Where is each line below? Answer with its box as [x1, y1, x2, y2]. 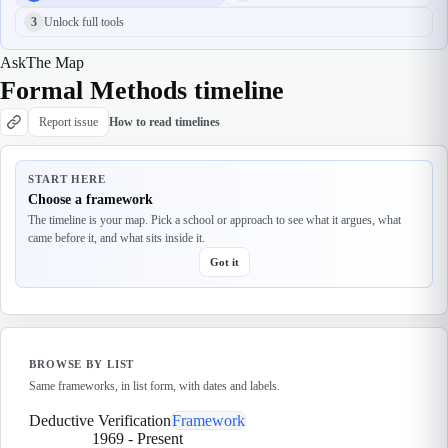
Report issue [39, 114, 98, 129]
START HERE [28, 173, 106, 185]
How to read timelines [109, 114, 220, 129]
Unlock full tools [44, 14, 124, 29]
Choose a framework [28, 192, 153, 207]
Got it [209, 256, 239, 268]
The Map [26, 54, 84, 71]
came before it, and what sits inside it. [28, 231, 205, 245]
